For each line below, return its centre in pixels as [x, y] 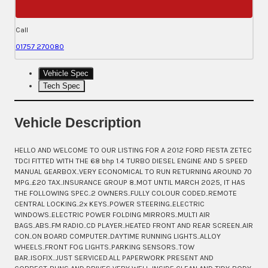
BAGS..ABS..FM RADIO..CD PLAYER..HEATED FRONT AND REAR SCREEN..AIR [134, 225]
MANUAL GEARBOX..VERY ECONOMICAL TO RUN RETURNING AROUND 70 [133, 171]
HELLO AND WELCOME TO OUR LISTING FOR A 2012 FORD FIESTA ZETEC [133, 150]
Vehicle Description [78, 122]
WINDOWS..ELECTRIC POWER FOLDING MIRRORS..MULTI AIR [112, 214]
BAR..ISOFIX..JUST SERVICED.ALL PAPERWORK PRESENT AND [114, 257]
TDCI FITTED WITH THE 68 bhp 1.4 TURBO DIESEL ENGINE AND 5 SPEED [131, 160]
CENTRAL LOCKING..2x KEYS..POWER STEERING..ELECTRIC [109, 203]
